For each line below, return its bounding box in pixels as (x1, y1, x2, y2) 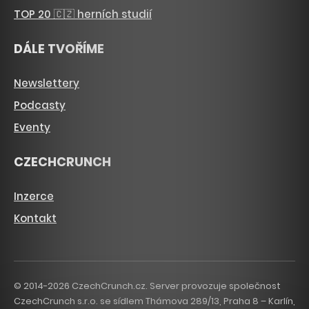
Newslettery (14, 76, 79, 91)
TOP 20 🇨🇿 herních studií (14, 7, 152, 22)
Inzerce (14, 189, 54, 204)
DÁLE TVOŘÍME (14, 40, 104, 58)
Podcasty (14, 98, 66, 113)
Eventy (14, 120, 50, 135)
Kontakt (14, 211, 57, 226)
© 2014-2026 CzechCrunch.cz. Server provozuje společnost (14, 279, 281, 293)
